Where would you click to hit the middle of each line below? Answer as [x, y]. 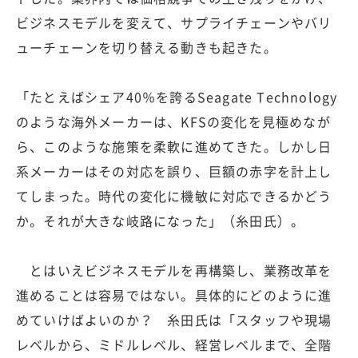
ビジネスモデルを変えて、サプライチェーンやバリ [174, 23]
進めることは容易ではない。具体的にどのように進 [174, 295]
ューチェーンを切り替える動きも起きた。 [147, 48]
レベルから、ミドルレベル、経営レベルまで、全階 [174, 345]
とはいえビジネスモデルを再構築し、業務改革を [174, 270]
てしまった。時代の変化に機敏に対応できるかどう [174, 196]
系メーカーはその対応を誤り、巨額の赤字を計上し [174, 171]
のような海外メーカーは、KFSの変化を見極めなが [173, 122]
